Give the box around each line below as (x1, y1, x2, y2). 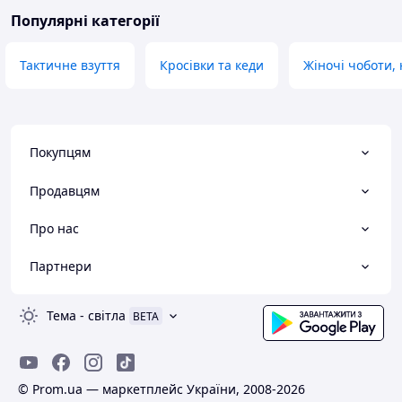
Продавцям (30, 181, 100, 199)
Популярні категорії (11, 11, 160, 31)
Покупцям (30, 144, 91, 162)
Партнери (30, 258, 92, 275)
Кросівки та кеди (160, 57, 264, 74)
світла (88, 307, 126, 325)
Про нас (30, 219, 79, 237)
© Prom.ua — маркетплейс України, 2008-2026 (18, 380, 305, 398)
